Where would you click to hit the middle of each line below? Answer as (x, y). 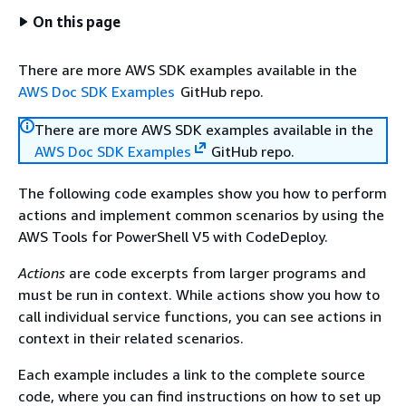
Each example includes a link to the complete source (192, 374)
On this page (77, 22)
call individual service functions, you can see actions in (200, 316)
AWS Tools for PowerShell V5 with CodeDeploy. (173, 237)
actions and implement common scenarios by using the (201, 215)
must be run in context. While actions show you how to (199, 295)
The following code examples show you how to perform (203, 193)
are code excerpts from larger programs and (216, 273)
